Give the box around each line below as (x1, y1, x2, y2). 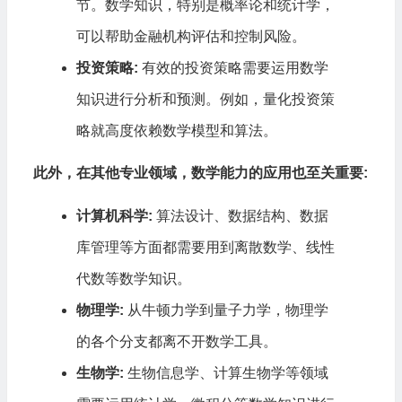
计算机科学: (75, 207, 153, 223)
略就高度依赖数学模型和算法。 (75, 122, 277, 138)
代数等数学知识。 (75, 270, 191, 286)
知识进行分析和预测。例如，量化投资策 (75, 91, 335, 107)
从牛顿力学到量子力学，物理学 (123, 301, 328, 318)
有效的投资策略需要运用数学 (137, 59, 328, 75)
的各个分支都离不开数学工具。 (75, 333, 277, 349)
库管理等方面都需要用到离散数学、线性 (75, 239, 335, 255)
